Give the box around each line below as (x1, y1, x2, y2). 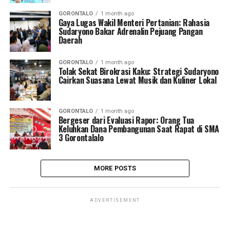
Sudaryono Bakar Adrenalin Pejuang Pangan (58, 25, 203, 37)
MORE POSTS (93, 164, 137, 172)
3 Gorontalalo (58, 131, 104, 144)
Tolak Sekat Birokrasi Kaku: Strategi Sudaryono (58, 65, 219, 78)
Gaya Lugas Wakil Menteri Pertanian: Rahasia (58, 16, 209, 29)
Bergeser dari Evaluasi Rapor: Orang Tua (58, 114, 195, 126)
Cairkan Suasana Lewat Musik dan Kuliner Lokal (58, 74, 217, 86)
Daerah (58, 34, 82, 46)
